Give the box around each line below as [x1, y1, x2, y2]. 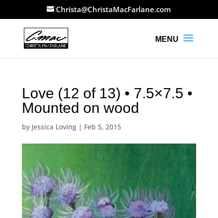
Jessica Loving [31, 122, 76, 131]
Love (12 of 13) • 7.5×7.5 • [21, 85, 193, 101]
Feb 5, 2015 [84, 122, 121, 131]
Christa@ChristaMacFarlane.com [56, 4, 171, 15]
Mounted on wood [21, 99, 139, 116]
